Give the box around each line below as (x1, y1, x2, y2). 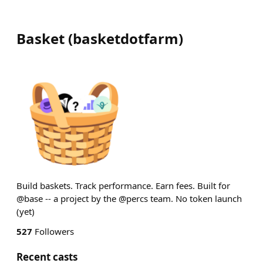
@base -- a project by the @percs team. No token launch (16, 193, 242, 204)
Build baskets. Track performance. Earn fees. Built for (16, 180, 230, 191)
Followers (32, 225, 74, 237)
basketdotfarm (73, 29, 178, 48)
